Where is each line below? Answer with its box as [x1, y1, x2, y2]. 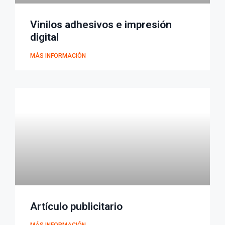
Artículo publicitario [30, 200, 123, 213]
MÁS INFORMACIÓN [30, 52, 86, 60]
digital [30, 31, 59, 44]
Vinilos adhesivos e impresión [30, 19, 172, 31]
